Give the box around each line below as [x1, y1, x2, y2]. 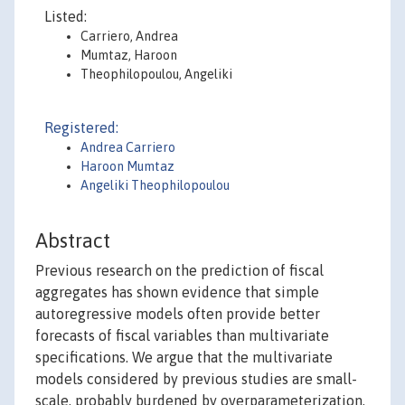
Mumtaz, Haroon [80, 48, 177, 62]
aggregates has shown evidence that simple [35, 284, 319, 301]
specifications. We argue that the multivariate [35, 349, 333, 366]
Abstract [35, 229, 110, 253]
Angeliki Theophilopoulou [80, 178, 230, 193]
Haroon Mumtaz [80, 159, 174, 174]
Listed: [44, 8, 87, 24]
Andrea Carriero [80, 140, 175, 155]
